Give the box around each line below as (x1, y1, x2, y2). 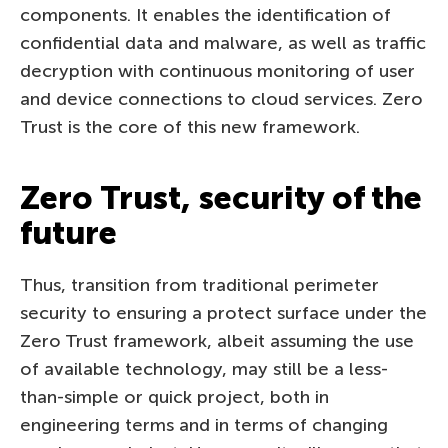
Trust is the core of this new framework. (20, 115, 360, 138)
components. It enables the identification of (20, 3, 391, 26)
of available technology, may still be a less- (20, 357, 388, 380)
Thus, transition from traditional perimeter (20, 273, 379, 296)
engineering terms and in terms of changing (20, 413, 388, 436)
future (20, 213, 117, 252)
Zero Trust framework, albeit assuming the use (20, 329, 414, 352)
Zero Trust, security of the (20, 178, 422, 217)
